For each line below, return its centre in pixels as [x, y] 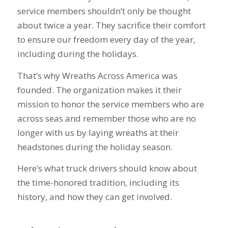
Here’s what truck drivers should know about [107, 168]
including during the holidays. [79, 54]
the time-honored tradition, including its [98, 182]
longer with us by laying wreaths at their [98, 132]
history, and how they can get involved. [95, 197]
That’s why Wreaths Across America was [97, 75]
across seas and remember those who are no [106, 118]
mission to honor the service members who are [110, 104]
